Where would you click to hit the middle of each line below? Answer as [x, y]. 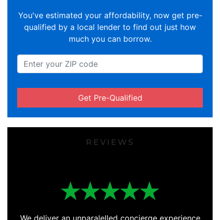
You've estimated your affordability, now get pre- [110, 15]
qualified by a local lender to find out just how [110, 27]
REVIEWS [110, 142]
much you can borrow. [110, 39]
